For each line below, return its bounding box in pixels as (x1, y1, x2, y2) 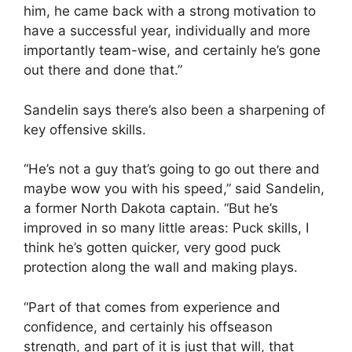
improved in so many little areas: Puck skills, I (24, 220, 309, 236)
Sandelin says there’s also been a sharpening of (24, 101, 325, 118)
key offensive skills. (24, 121, 146, 137)
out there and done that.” (24, 62, 182, 78)
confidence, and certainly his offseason (24, 318, 273, 335)
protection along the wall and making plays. (24, 259, 298, 275)
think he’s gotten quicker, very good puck (24, 240, 280, 255)
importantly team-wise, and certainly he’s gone (24, 42, 321, 58)
